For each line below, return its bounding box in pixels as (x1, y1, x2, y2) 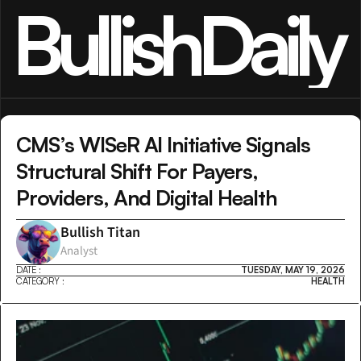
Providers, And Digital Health (16, 185, 277, 211)
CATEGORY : (16, 276, 64, 288)
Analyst (60, 242, 98, 259)
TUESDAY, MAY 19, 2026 (241, 264, 345, 276)
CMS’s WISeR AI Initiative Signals (16, 131, 310, 158)
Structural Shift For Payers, (16, 158, 258, 185)
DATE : (16, 264, 41, 276)
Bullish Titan (60, 222, 140, 243)
